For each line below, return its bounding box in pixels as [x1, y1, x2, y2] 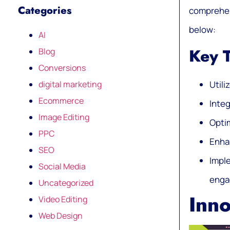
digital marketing [39, 78, 102, 90]
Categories [18, 3, 71, 18]
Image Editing [39, 111, 89, 123]
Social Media [39, 160, 86, 172]
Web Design [39, 209, 83, 221]
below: [188, 23, 216, 35]
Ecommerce [39, 94, 84, 106]
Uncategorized [39, 177, 93, 188]
